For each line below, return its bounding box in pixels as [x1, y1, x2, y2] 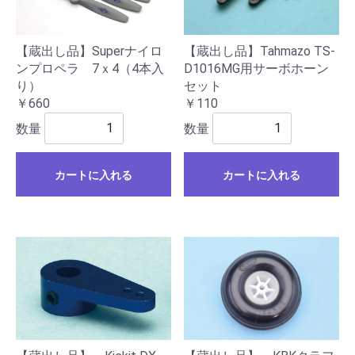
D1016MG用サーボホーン [184, 60, 329, 76]
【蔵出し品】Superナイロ [16, 43, 162, 59]
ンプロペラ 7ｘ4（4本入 [16, 60, 164, 76]
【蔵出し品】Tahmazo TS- [184, 43, 335, 59]
